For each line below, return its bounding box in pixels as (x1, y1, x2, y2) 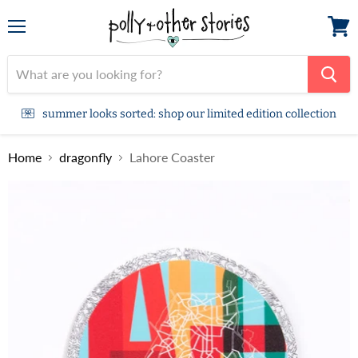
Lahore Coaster (129, 149, 215, 165)
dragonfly (59, 149, 112, 165)
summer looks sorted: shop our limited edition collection (42, 107, 336, 121)
